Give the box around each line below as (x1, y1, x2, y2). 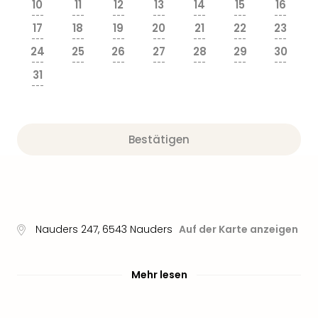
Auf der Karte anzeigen (178, 222, 298, 236)
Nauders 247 (35, 222, 98, 236)
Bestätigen (128, 132, 190, 147)
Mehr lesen (131, 268, 187, 282)
